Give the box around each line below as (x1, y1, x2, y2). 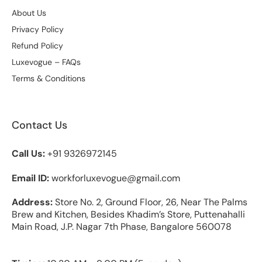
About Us (12, 8, 46, 19)
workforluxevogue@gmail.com (49, 172, 180, 185)
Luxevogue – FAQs (12, 57, 81, 68)
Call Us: (12, 147, 47, 160)
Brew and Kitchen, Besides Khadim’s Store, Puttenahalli (12, 208, 245, 221)
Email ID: (12, 172, 49, 185)
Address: (12, 196, 55, 209)
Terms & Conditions (12, 73, 85, 84)
